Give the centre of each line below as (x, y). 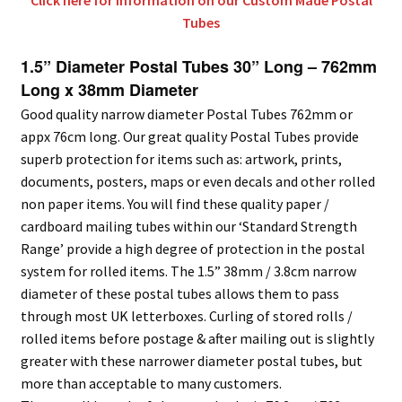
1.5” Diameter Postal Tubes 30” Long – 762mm (198, 66)
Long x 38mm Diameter (109, 89)
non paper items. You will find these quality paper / (175, 203)
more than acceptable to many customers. (151, 383)
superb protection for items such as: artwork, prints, (181, 158)
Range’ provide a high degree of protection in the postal (192, 248)
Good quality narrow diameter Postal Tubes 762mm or (186, 114)
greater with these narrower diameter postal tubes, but (191, 360)
